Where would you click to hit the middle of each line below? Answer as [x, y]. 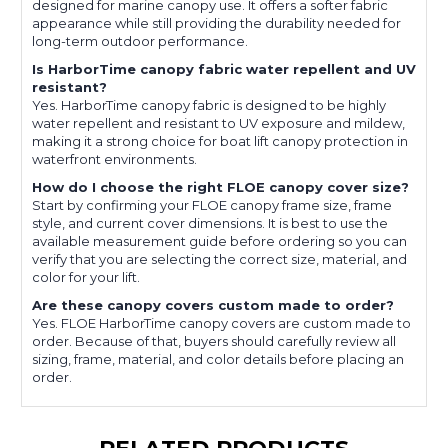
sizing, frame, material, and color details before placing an [218, 359]
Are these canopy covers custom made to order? [213, 305]
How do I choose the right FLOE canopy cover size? [220, 187]
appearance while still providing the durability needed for [216, 23]
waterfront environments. [114, 159]
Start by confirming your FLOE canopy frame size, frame [212, 205]
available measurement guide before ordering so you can [219, 241]
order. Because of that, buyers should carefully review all [214, 341]
